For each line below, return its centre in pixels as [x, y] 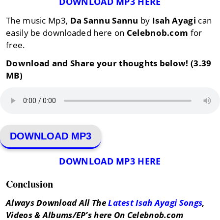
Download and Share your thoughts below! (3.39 [109, 63]
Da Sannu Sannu [104, 21]
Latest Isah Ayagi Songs [155, 203]
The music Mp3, [38, 21]
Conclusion [29, 184]
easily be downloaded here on [66, 33]
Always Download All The [57, 203]
